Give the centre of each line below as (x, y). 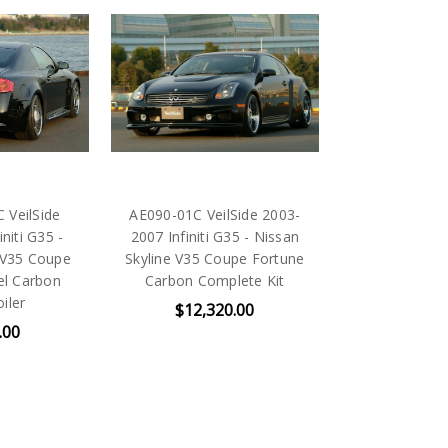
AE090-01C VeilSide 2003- (215, 214)
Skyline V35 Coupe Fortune (215, 258)
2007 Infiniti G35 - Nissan (215, 236)
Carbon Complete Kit (214, 280)
